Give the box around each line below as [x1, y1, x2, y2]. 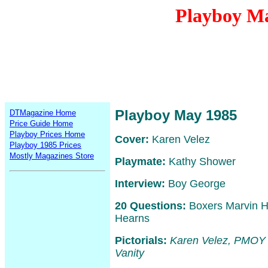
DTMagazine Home [10, 108, 76, 117]
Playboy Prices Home [10, 130, 85, 139]
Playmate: [115, 156, 166, 167]
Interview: [115, 178, 165, 190]
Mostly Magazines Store [10, 151, 94, 160]
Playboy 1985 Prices [10, 141, 81, 150]
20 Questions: [115, 200, 186, 212]
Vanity [115, 247, 144, 259]
